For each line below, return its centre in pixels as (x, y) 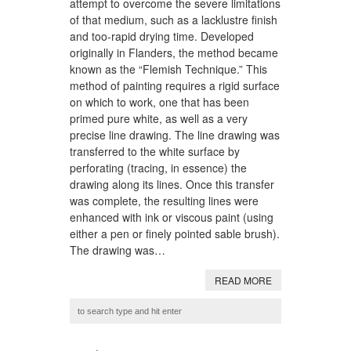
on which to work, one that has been (159, 101)
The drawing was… (118, 250)
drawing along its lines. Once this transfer (172, 184)
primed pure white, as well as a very (159, 118)
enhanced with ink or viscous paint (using (172, 217)
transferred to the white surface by (155, 151)
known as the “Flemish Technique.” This (168, 69)
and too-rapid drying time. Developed (162, 36)
